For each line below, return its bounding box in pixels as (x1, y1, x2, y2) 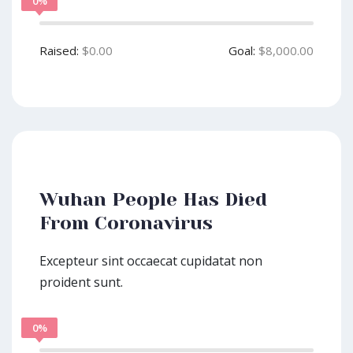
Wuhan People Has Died (39, 188, 267, 210)
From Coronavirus (39, 212, 213, 234)
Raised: (39, 43, 79, 58)
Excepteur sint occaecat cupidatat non (39, 252, 262, 269)
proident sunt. (39, 273, 123, 291)
